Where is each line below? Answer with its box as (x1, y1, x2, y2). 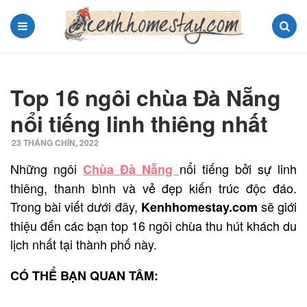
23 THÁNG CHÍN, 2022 (12, 136, 99, 149)
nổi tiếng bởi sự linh (179, 159, 297, 177)
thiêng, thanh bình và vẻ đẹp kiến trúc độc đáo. (10, 178, 297, 197)
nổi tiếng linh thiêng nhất (10, 107, 267, 139)
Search (266, 42, 302, 58)
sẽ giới (257, 197, 297, 215)
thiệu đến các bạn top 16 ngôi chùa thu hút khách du (10, 216, 297, 234)
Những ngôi (10, 159, 84, 177)
